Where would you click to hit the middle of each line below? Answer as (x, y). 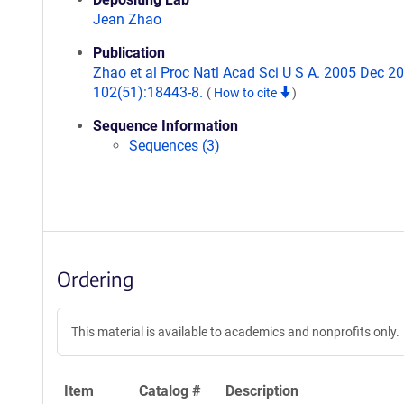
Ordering (95, 279)
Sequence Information (165, 126)
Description (262, 391)
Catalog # (170, 391)
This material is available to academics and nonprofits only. (235, 332)
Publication (129, 53)
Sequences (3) (174, 146)
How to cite (247, 93)
